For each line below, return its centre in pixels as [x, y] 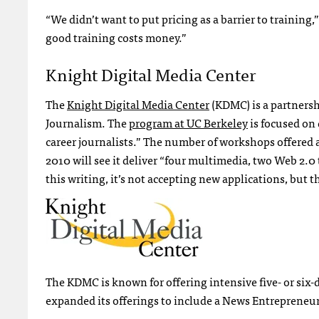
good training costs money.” [116, 37]
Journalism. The [87, 122]
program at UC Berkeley [188, 122]
